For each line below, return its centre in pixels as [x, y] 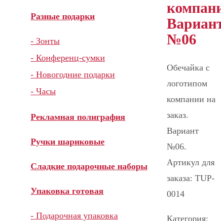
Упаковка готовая [67, 191]
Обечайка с [188, 67]
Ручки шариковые [68, 142]
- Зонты [45, 41]
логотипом [187, 83]
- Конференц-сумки [68, 58]
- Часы [43, 91]
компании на [191, 99]
